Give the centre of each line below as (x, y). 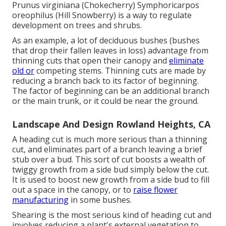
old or (23, 71)
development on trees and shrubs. (77, 25)
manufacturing (40, 200)
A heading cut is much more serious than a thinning (110, 139)
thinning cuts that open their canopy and (91, 61)
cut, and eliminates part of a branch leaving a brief (107, 150)
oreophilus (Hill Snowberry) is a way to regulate (102, 15)
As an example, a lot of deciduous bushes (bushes (106, 41)
